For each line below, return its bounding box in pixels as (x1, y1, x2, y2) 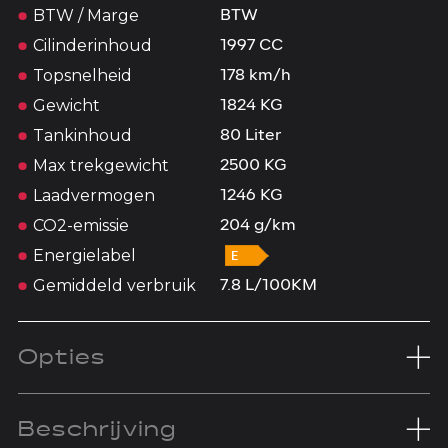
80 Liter (219, 127, 282, 144)
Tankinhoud (32, 125, 132, 145)
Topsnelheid (32, 65, 132, 85)
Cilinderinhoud (32, 35, 152, 55)
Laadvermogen (32, 185, 155, 205)
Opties (17, 341, 106, 373)
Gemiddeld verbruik (32, 275, 196, 295)
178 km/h (219, 67, 291, 84)
